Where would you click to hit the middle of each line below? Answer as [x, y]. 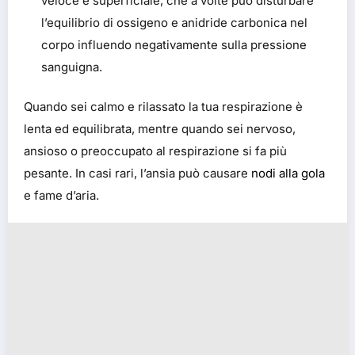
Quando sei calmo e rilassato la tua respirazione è [163, 107]
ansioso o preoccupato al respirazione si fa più [155, 151]
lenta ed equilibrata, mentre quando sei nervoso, [160, 129]
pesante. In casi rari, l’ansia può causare [137, 174]
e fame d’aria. [61, 196]
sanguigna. [72, 67]
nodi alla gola [288, 174]
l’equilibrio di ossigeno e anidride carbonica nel [174, 22]
